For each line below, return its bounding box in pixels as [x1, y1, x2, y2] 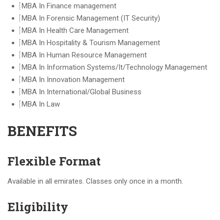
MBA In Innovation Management [22, 75, 125, 84]
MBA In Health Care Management [22, 26, 129, 35]
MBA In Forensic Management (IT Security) [22, 14, 160, 23]
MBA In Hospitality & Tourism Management [22, 38, 160, 47]
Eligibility [7, 199, 68, 215]
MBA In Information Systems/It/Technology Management [22, 63, 207, 72]
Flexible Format [7, 153, 101, 169]
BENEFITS [7, 122, 77, 140]
